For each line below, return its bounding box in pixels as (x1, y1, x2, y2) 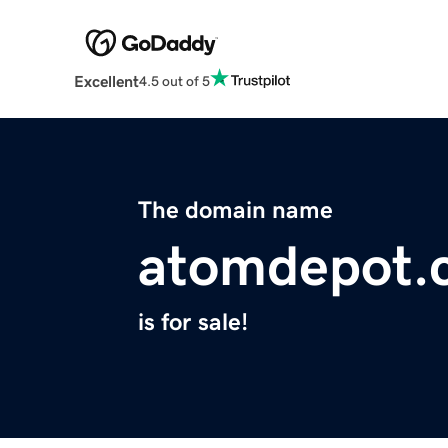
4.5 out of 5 (138, 73, 210, 88)
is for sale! (138, 310, 248, 335)
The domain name (138, 198, 333, 223)
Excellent (73, 73, 139, 90)
